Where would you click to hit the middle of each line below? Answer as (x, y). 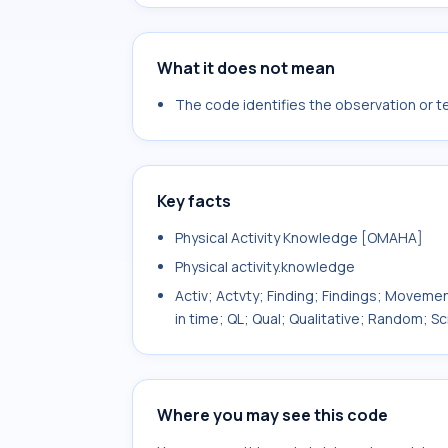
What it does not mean (246, 68)
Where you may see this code (272, 415)
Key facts (194, 201)
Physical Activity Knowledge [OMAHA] (299, 237)
